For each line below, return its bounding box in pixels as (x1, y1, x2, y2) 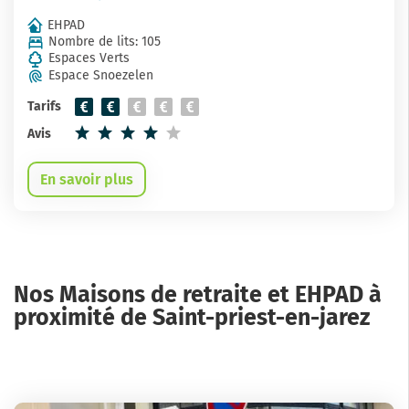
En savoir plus (40, 170, 133, 188)
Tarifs (27, 98, 61, 114)
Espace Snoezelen (48, 67, 153, 83)
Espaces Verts (48, 50, 130, 67)
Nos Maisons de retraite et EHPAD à (14, 280, 382, 309)
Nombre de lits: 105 (48, 33, 161, 49)
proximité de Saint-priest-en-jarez (14, 303, 370, 331)
